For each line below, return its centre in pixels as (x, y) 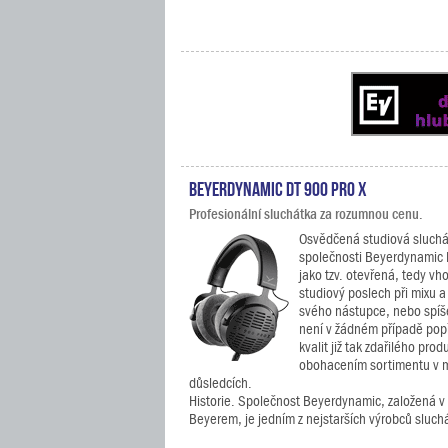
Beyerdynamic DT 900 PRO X (278, 187)
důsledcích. (220, 383)
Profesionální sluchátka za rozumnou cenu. (306, 214)
